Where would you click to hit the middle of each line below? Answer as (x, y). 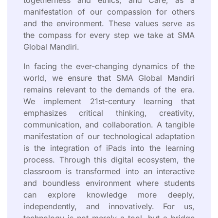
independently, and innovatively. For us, (109, 206)
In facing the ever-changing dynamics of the (109, 66)
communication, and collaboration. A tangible (109, 124)
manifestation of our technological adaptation (109, 136)
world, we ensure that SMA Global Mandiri (109, 78)
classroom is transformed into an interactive (109, 171)
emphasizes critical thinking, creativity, (109, 113)
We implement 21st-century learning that (109, 101)
